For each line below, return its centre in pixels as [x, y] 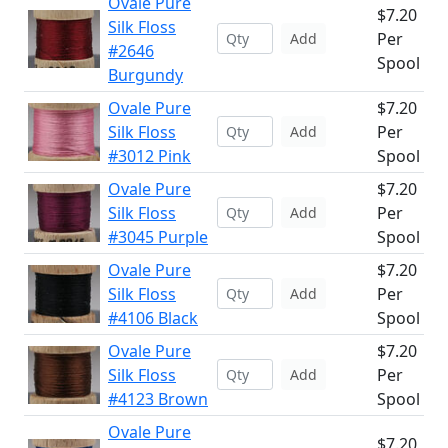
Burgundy [145, 75]
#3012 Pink [149, 156]
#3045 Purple [158, 237]
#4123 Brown [158, 399]
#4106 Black [153, 318]
